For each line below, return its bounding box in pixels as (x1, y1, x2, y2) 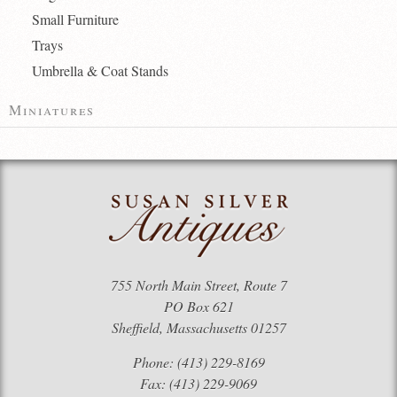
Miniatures (9, 100, 95, 120)
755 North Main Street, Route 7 (110, 275, 287, 294)
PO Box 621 (163, 296, 234, 315)
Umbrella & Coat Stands (31, 61, 168, 81)
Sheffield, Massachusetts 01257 (111, 317, 286, 337)
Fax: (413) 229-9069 (140, 373, 257, 393)
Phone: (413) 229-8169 (132, 352, 265, 371)
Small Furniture (31, 10, 119, 29)
